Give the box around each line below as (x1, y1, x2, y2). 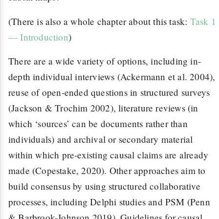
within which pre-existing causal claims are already (8, 149, 209, 161)
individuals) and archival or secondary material (8, 133, 193, 146)
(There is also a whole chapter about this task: (8, 15, 190, 27)
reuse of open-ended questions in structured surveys (8, 86, 210, 99)
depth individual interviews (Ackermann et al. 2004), (8, 70, 216, 83)
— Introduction (8, 30, 68, 43)
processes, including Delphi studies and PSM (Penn (8, 196, 210, 208)
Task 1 (190, 15, 216, 27)
